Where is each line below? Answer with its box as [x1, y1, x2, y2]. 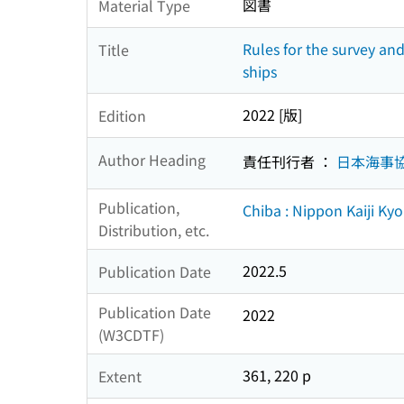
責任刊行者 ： [243, 150, 336, 172]
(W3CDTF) [98, 324, 164, 346]
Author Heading [98, 148, 206, 170]
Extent [98, 364, 142, 387]
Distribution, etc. [98, 219, 209, 242]
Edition [98, 104, 146, 126]
